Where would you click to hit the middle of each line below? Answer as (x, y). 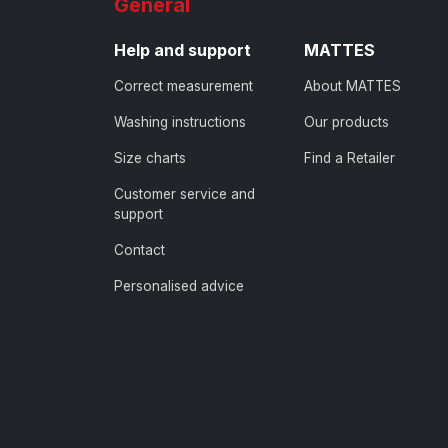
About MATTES (352, 85)
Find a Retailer (349, 157)
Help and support (182, 49)
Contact (139, 249)
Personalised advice (179, 285)
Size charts (150, 157)
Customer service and (184, 193)
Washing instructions (180, 121)
